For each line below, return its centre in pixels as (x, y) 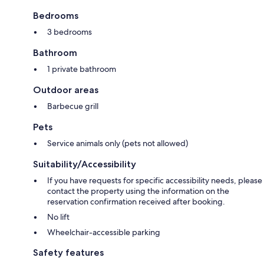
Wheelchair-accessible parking (104, 232)
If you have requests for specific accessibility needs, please (155, 180)
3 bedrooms (70, 32)
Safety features (68, 253)
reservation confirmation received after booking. (136, 202)
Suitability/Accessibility (85, 164)
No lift (58, 217)
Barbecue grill (73, 106)
